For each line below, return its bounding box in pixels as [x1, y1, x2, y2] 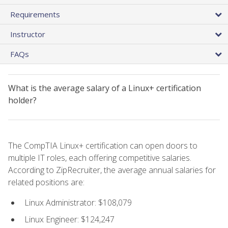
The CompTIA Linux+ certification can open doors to [8, 139, 197, 151]
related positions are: [8, 176, 84, 188]
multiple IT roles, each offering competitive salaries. [8, 152, 191, 163]
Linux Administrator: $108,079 [24, 196, 132, 208]
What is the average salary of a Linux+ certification [8, 82, 201, 94]
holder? [8, 94, 37, 106]
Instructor [10, 28, 45, 39]
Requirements [10, 9, 60, 19]
